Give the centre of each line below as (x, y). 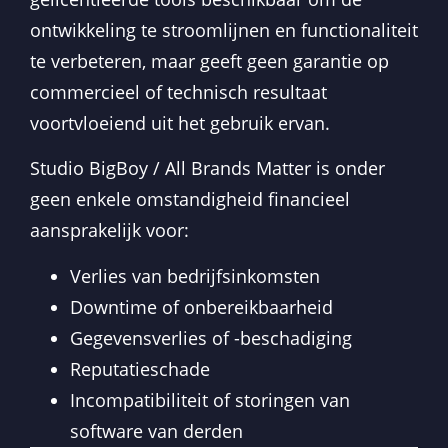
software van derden (156, 430)
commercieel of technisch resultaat (178, 91)
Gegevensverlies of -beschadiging (211, 337)
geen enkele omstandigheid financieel (190, 199)
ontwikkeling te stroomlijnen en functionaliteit (224, 29)
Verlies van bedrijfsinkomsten (195, 275)
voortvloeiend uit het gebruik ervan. (180, 122)
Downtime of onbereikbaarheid (201, 306)
